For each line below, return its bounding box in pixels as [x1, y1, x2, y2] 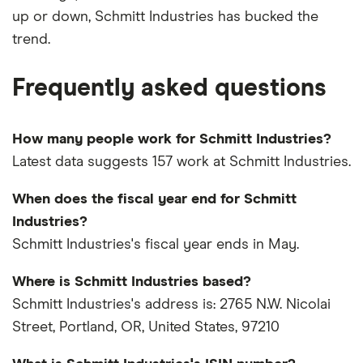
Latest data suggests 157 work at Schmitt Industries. [12, 154, 351, 169]
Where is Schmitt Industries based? [12, 274, 251, 289]
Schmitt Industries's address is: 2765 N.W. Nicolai [12, 297, 331, 312]
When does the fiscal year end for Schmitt [12, 191, 297, 207]
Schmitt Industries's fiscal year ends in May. [12, 237, 299, 252]
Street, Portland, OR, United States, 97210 [12, 319, 280, 335]
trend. [12, 32, 50, 47]
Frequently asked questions [12, 75, 327, 100]
